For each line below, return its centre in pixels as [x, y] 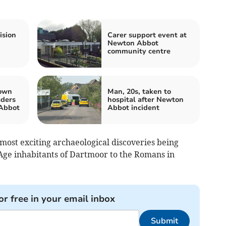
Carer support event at [147, 35]
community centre [139, 51]
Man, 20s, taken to [139, 91]
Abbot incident [133, 107]
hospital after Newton [146, 99]
